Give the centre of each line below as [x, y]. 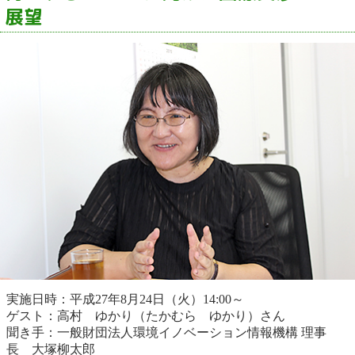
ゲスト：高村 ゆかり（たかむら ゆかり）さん [146, 316]
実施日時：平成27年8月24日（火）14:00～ [125, 300]
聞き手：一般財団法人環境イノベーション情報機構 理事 [166, 333]
